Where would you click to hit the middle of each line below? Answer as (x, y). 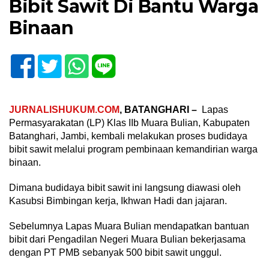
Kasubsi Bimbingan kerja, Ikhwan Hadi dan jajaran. (118, 201)
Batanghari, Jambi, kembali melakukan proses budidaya (128, 136)
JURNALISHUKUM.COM (64, 109)
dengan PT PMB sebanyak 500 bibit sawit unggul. (115, 252)
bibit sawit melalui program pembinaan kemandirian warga (133, 149)
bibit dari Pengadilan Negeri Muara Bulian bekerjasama (127, 239)
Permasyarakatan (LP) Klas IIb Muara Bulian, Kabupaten (129, 122)
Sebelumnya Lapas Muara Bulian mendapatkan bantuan (129, 226)
